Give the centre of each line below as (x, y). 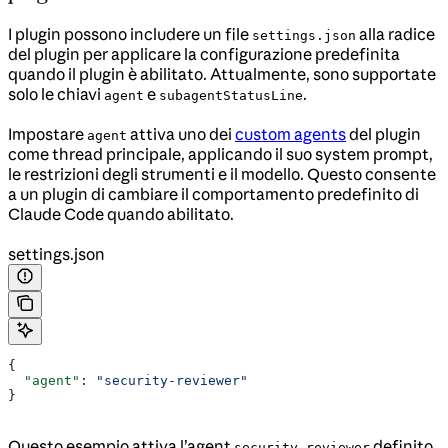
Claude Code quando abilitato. (121, 213)
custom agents (290, 133)
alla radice (395, 33)
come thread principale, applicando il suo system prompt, (220, 153)
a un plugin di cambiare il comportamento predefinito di (213, 193)
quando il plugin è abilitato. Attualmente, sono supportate (222, 73)
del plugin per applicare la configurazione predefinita (204, 53)
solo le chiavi (56, 93)
